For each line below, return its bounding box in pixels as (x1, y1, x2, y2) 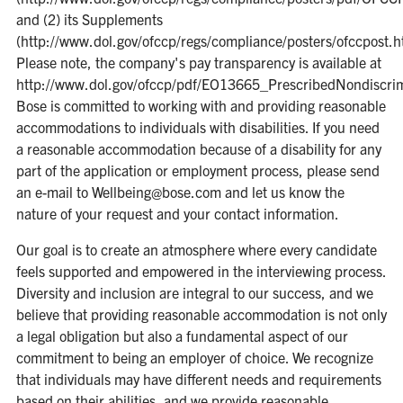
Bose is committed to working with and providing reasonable (15, 96, 386, 114)
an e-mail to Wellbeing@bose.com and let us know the (15, 183, 345, 201)
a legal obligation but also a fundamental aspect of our (15, 327, 348, 345)
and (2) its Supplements (15, 10, 163, 28)
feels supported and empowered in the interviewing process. (15, 262, 386, 280)
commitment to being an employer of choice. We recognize (15, 348, 373, 366)
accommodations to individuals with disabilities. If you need (15, 118, 380, 136)
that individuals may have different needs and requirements (15, 370, 381, 388)
